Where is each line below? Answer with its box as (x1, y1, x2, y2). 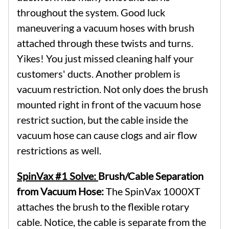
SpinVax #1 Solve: (17, 169, 98, 182)
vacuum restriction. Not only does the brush (17, 82, 208, 95)
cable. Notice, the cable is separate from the (17, 215, 206, 228)
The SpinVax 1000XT (106, 185, 200, 197)
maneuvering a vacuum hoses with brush (17, 21, 194, 34)
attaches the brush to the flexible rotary (17, 200, 189, 213)
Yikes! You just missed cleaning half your (17, 52, 194, 64)
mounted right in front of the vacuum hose (17, 98, 201, 110)
